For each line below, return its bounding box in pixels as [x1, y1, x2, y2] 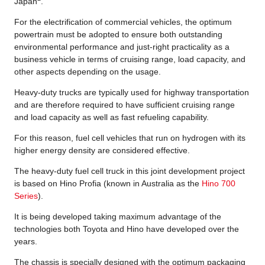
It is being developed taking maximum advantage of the [14, 211, 221, 221]
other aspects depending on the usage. [14, 66, 161, 76]
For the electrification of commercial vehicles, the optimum [14, 17, 232, 27]
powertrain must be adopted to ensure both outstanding [14, 29, 222, 39]
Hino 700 [202, 178, 235, 188]
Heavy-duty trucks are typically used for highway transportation [14, 87, 249, 97]
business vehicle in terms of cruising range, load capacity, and [14, 54, 245, 64]
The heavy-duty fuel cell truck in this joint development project [14, 166, 245, 176]
